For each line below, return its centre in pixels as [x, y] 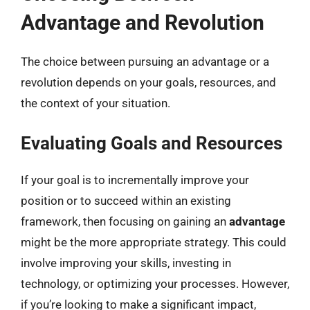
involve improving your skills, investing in [126, 263]
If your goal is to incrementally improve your [135, 180]
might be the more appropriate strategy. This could [154, 242]
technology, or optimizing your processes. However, [155, 284]
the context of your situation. [95, 103]
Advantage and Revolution [143, 22]
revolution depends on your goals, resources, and [148, 82]
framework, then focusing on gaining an [125, 221]
